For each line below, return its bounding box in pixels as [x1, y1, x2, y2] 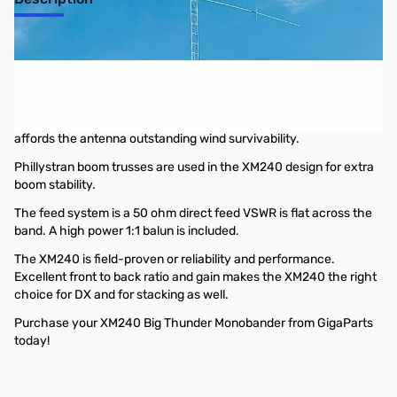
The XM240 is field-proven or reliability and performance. [14, 252, 335, 267]
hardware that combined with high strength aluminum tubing [14, 113, 357, 128]
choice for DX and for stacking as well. [14, 287, 229, 302]
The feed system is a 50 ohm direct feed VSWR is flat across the [14, 206, 372, 221]
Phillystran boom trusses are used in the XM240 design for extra [14, 160, 374, 175]
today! [14, 333, 50, 348]
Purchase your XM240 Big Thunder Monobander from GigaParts [14, 315, 373, 331]
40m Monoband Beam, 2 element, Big [14, 36, 332, 58]
